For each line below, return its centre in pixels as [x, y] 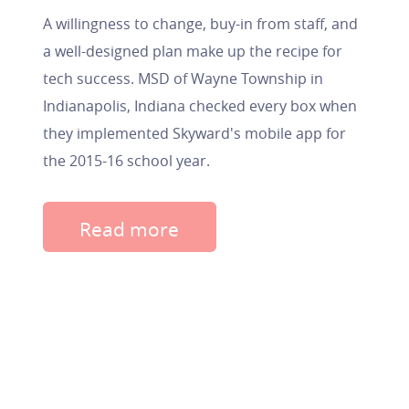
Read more [129, 229]
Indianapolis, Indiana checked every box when [199, 106]
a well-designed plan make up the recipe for [192, 51]
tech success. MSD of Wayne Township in [183, 79]
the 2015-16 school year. [126, 161]
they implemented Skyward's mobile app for [194, 133]
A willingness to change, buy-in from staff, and [200, 24]
